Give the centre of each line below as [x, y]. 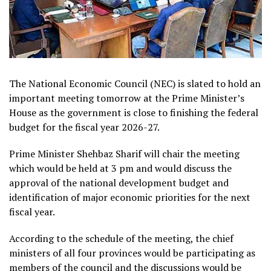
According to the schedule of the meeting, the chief [121, 239]
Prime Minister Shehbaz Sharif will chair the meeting [124, 154]
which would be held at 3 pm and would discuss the [120, 168]
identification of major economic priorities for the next [130, 198]
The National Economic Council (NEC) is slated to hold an [135, 84]
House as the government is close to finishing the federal [134, 113]
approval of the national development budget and [119, 183]
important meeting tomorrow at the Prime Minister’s [127, 98]
